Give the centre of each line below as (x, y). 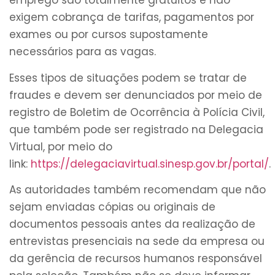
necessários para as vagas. (83, 52)
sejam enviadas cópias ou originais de (112, 207)
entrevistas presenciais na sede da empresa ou (137, 242)
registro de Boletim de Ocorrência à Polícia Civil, (137, 112)
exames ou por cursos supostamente (109, 35)
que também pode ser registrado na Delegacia (136, 129)
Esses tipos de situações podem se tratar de (128, 78)
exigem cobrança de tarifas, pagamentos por (132, 17)
